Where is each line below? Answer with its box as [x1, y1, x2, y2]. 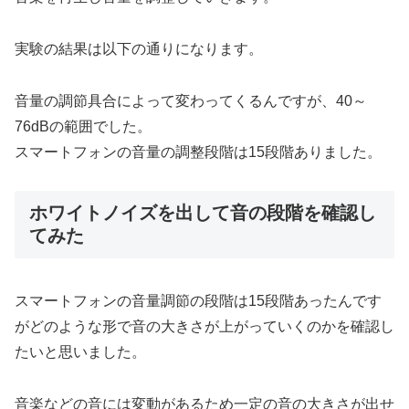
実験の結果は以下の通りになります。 [15, 40, 263, 57]
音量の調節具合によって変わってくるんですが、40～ [15, 92, 367, 109]
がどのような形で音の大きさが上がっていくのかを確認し [15, 318, 394, 334]
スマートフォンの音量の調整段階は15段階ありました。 [15, 143, 382, 160]
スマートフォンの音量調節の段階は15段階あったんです [15, 292, 382, 309]
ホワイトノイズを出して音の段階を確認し [29, 203, 376, 224]
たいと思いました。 [15, 343, 146, 360]
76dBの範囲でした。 [15, 118, 152, 134]
